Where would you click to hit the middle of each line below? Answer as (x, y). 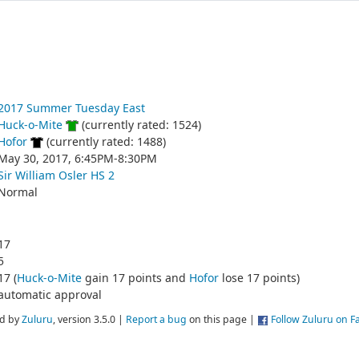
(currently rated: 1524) (139, 125)
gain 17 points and (135, 278)
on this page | (222, 320)
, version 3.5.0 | (89, 320)
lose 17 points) (259, 278)
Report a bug (156, 320)
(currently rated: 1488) (104, 141)
